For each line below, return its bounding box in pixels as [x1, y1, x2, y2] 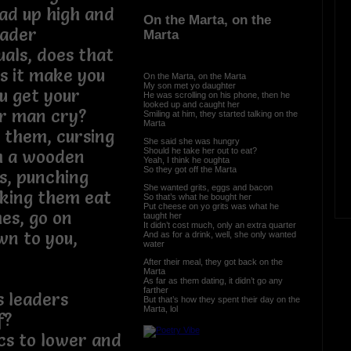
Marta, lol [143, 303, 178, 313]
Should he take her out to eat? [143, 145, 262, 155]
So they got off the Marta [143, 164, 239, 174]
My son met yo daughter [143, 80, 241, 90]
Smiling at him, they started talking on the [143, 108, 298, 118]
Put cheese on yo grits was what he [143, 201, 279, 211]
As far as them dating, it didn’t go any [143, 275, 283, 285]
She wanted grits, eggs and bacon [143, 182, 277, 192]
